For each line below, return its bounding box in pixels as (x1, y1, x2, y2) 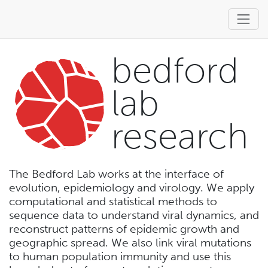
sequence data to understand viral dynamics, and (9, 208, 259, 223)
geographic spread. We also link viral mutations (9, 236, 251, 250)
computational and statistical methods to (9, 194, 217, 209)
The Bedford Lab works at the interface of (9, 167, 224, 181)
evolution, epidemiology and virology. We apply (9, 181, 254, 195)
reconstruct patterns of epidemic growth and (9, 222, 239, 236)
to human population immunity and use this (9, 249, 231, 264)
